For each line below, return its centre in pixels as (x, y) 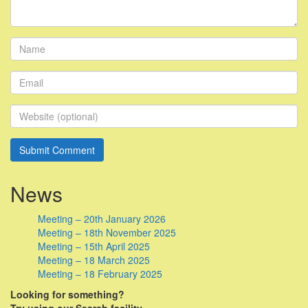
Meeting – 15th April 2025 (94, 246)
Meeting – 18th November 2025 (107, 233)
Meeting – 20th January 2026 (102, 219)
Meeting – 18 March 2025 (94, 260)
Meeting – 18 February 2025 (100, 274)
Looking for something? (67, 295)
